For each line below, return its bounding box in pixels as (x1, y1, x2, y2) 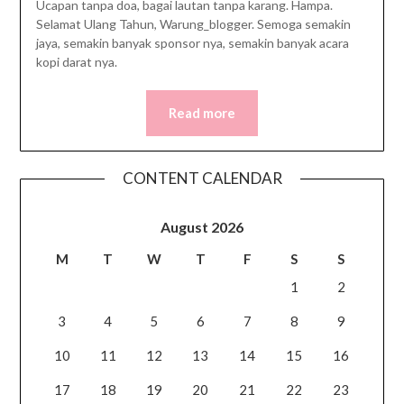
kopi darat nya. (35, 54, 117, 70)
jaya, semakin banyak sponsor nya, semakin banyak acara (35, 35, 349, 51)
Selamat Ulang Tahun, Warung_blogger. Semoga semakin (35, 16, 351, 32)
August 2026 (160, 218, 243, 236)
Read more (169, 105, 235, 122)
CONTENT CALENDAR (122, 169, 282, 188)
